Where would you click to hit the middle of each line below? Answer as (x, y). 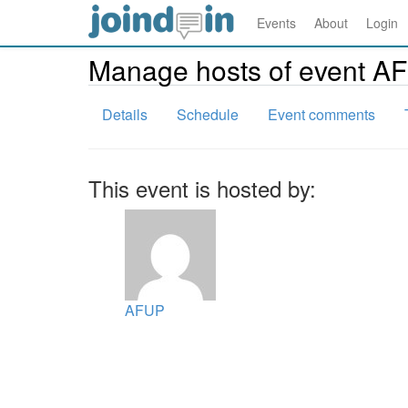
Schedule (208, 114)
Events (276, 23)
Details (125, 114)
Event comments (321, 114)
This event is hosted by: (202, 188)
